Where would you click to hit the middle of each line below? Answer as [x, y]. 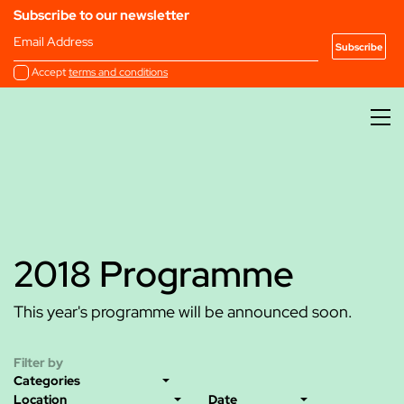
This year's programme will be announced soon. [183, 312]
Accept [50, 72]
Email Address [53, 41]
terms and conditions [118, 72]
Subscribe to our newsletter [101, 15]
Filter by [38, 363]
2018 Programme [154, 274]
